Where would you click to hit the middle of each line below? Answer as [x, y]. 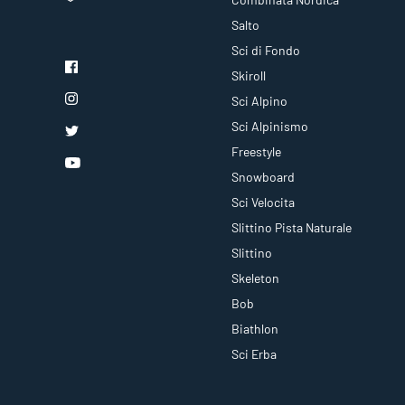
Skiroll [249, 76]
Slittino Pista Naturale [292, 228]
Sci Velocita [263, 202]
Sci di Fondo [266, 51]
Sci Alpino [259, 101]
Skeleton [255, 278]
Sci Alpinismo [270, 127]
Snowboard [263, 177]
